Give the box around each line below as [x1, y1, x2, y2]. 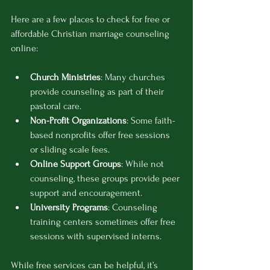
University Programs [30, 202, 108, 213]
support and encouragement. [30, 187, 142, 199]
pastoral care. [30, 101, 81, 112]
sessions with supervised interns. [30, 231, 162, 242]
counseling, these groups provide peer [30, 173, 182, 184]
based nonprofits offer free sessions [30, 130, 172, 141]
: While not [121, 159, 166, 170]
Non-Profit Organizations [30, 115, 127, 127]
